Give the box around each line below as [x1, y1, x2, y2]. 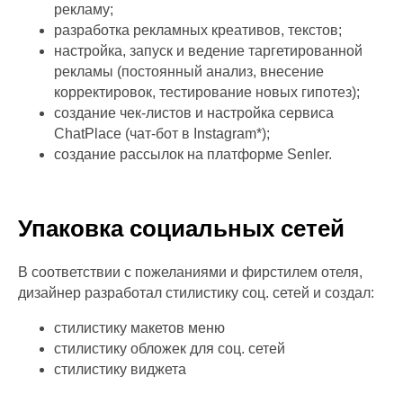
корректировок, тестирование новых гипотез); [54, 85, 360, 100]
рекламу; [54, 2, 113, 17]
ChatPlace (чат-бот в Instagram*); [54, 126, 270, 141]
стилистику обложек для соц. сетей [54, 341, 285, 356]
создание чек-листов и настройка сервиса [54, 105, 334, 121]
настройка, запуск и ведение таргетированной [54, 43, 363, 58]
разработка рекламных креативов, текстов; [54, 22, 342, 38]
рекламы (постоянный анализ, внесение [54, 64, 324, 79]
